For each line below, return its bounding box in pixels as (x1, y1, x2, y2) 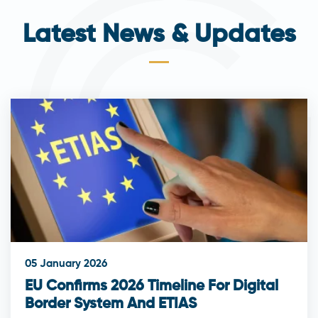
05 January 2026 (25, 258, 107, 270)
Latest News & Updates (22, 22, 296, 48)
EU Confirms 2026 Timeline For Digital (25, 279, 278, 295)
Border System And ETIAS (25, 297, 197, 312)
